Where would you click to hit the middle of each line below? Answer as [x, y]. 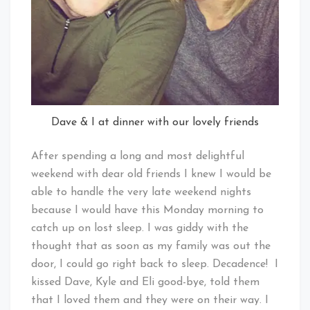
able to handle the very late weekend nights [141, 192]
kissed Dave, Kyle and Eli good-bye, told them [145, 282]
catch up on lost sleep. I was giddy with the [140, 228]
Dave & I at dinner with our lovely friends [155, 122]
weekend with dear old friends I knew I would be [151, 174]
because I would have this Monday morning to [147, 210]
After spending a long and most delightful [138, 156]
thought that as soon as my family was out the [151, 246]
